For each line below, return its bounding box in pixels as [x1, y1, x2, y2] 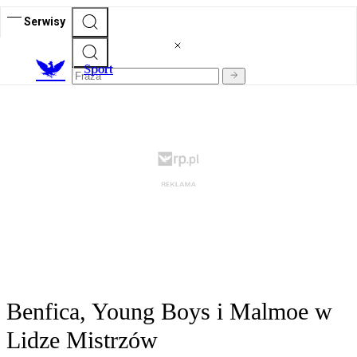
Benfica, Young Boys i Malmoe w [6, 298, 332, 325]
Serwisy [24, 14, 65, 28]
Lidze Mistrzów [6, 327, 158, 354]
